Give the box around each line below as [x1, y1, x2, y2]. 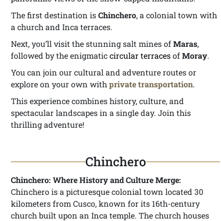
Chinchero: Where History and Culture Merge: [11, 175, 181, 185]
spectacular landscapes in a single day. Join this [11, 108, 191, 118]
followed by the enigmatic [11, 50, 110, 61]
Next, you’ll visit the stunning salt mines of [11, 38, 171, 49]
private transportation [109, 79, 193, 89]
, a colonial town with [136, 10, 217, 20]
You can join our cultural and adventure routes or [11, 67, 196, 77]
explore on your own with [11, 79, 109, 89]
